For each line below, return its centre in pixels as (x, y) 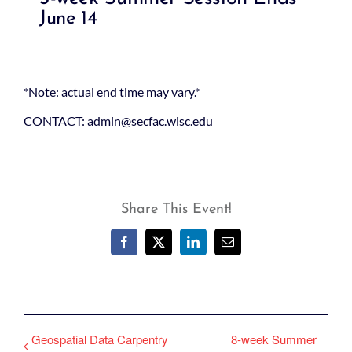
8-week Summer (274, 339)
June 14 (68, 19)
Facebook (147, 247)
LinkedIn (215, 247)
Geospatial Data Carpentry (100, 339)
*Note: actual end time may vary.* (112, 92)
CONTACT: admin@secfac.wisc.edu (118, 121)
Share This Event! (176, 209)
